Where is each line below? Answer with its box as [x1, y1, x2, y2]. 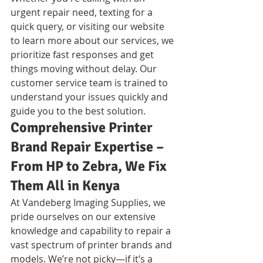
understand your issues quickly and [11, 90, 170, 103]
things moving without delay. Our [11, 62, 159, 75]
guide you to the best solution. [11, 104, 146, 117]
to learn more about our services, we [11, 33, 176, 47]
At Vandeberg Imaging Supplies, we [11, 195, 168, 209]
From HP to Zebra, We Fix [11, 157, 170, 175]
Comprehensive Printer [11, 118, 156, 136]
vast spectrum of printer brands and [11, 238, 174, 251]
